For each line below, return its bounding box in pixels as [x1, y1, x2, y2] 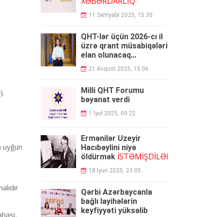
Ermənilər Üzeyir [80, 134, 141, 143]
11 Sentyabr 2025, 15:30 [88, 12, 153, 18]
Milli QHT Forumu [80, 86, 144, 95]
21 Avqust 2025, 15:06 [88, 65, 149, 72]
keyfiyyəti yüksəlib [80, 206, 148, 215]
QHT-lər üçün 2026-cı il [80, 32, 163, 41]
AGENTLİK [85, 59, 123, 69]
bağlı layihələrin [80, 197, 137, 206]
